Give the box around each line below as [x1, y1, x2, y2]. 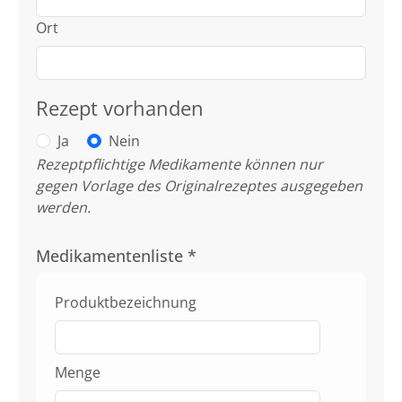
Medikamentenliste [36, 245, 188, 267]
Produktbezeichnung [55, 293, 197, 313]
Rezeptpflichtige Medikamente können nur [36, 154, 323, 175]
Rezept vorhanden [36, 95, 204, 122]
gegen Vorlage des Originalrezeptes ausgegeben [36, 176, 363, 197]
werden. [36, 197, 91, 218]
